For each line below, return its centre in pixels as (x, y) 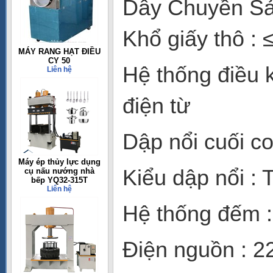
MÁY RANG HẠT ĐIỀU (59, 51)
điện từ (157, 106)
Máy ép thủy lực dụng (59, 162)
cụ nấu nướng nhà (59, 171)
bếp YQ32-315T (59, 180)
